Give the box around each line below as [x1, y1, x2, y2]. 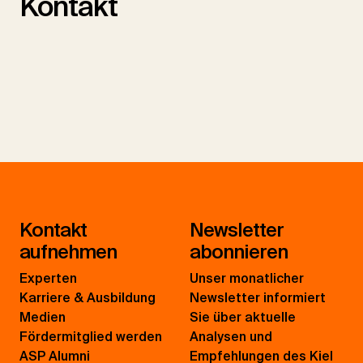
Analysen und [190, 328, 272, 346]
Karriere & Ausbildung [19, 289, 156, 307]
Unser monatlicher [190, 270, 304, 288]
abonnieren [190, 239, 288, 265]
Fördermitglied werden [19, 328, 162, 346]
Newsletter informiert [190, 289, 326, 307]
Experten [19, 270, 77, 288]
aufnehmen [19, 239, 117, 265]
